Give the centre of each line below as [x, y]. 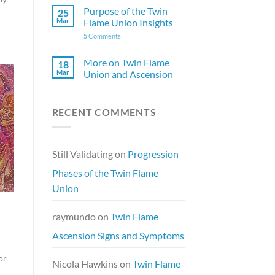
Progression [153, 153]
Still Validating [82, 153]
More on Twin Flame [126, 63]
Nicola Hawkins [85, 263]
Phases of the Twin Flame [105, 172]
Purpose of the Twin [125, 11]
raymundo [74, 216]
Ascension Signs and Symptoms [118, 235]
